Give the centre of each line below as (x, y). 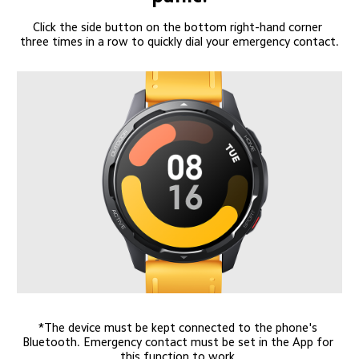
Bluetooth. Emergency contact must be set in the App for (179, 342)
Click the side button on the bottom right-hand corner (179, 27)
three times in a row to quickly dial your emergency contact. (179, 42)
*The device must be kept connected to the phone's (179, 328)
